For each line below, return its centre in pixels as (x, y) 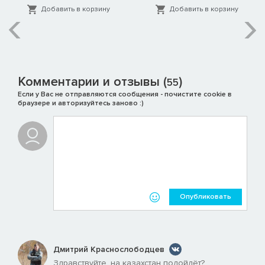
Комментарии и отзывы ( (92, 82)
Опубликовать (206, 197)
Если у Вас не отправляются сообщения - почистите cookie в (125, 95)
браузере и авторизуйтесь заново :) (81, 104)
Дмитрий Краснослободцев (109, 249)
